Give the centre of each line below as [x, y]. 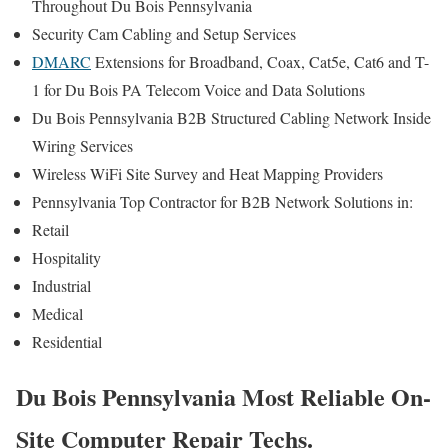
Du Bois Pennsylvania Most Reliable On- [223, 397]
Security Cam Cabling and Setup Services [166, 34]
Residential [67, 342]
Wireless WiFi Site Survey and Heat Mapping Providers [210, 174]
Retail [53, 230]
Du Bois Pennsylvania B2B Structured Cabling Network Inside [231, 118]
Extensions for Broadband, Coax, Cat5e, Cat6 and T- [260, 62]
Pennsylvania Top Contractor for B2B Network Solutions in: [225, 202]
